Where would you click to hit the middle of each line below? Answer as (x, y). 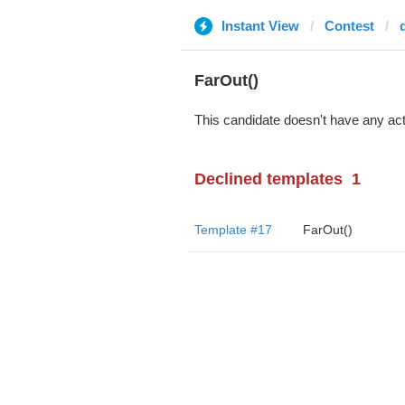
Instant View (260, 26)
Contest (349, 26)
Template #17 (233, 230)
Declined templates (268, 179)
